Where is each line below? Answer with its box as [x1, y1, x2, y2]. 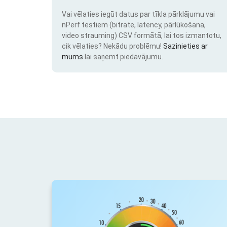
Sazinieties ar [163, 42, 208, 50]
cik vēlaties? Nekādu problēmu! [62, 42, 163, 50]
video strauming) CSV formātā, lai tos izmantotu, [62, 31, 221, 40]
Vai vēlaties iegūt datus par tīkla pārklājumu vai [62, 10, 215, 18]
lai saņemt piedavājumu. [83, 52, 163, 61]
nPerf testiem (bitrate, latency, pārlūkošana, [62, 20, 206, 29]
